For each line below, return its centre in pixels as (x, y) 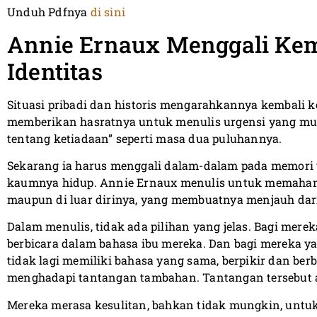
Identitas (55, 71)
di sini (108, 12)
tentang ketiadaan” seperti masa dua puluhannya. (145, 138)
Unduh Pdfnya (49, 12)
